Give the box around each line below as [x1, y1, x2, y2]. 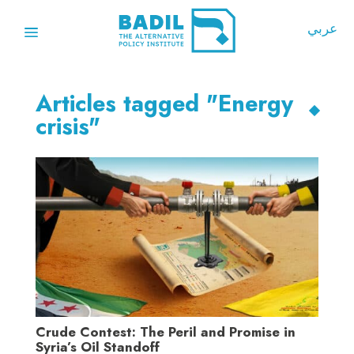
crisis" [35, 110, 100, 144]
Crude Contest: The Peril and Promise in [35, 322, 296, 341]
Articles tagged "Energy [35, 87, 293, 121]
